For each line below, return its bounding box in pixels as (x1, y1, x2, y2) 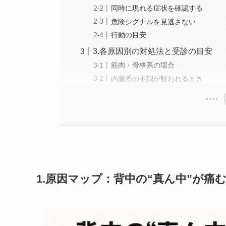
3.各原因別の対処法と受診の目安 (93, 47, 213, 56)
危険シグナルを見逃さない (111, 17, 196, 26)
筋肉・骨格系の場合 (111, 61, 175, 70)
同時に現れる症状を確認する (111, 4, 203, 13)
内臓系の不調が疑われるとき (111, 74, 203, 83)
